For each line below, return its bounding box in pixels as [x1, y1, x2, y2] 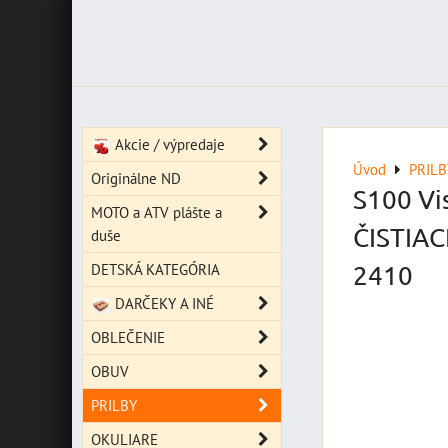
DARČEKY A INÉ [110, 293, 214, 313]
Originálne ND [91, 168, 181, 188]
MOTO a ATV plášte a [91, 202, 222, 222]
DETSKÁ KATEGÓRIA [91, 259, 220, 279]
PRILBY [91, 395, 137, 415]
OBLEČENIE [91, 327, 165, 347]
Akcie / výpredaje [110, 134, 225, 154]
